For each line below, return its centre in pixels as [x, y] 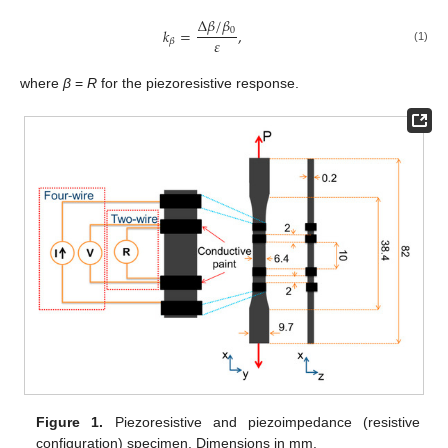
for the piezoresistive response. [198, 82]
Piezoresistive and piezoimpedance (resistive [261, 422]
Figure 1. [70, 422]
